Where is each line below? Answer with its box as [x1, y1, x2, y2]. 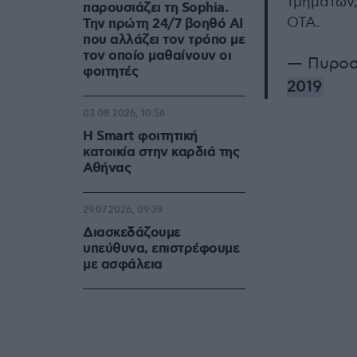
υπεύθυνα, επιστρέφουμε [83, 240, 239, 258]
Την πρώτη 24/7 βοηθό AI [83, 15, 243, 33]
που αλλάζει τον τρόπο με [83, 31, 245, 49]
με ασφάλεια [83, 256, 163, 274]
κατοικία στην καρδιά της [83, 143, 239, 162]
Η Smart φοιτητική [83, 127, 198, 146]
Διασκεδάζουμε [83, 224, 181, 242]
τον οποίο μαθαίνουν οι [83, 47, 231, 65]
